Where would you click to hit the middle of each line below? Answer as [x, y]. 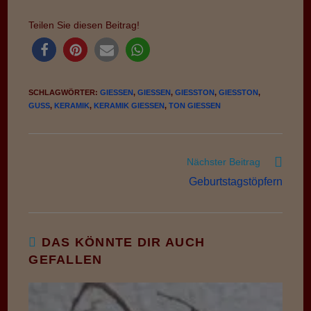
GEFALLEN [66, 259]
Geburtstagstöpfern [235, 181]
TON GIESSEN [192, 105]
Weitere [45, 160]
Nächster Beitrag [223, 161]
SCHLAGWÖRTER [62, 92]
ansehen [47, 186]
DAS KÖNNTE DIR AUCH [123, 242]
